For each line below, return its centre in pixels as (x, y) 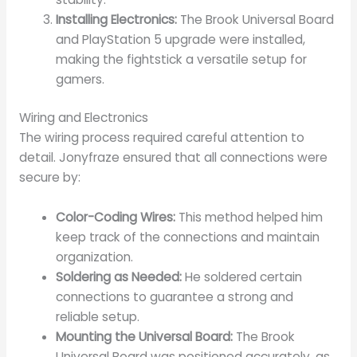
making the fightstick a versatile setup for (182, 60)
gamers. (80, 80)
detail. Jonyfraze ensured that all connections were (173, 158)
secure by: (49, 178)
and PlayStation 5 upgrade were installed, (181, 40)
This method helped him (249, 218)
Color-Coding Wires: (116, 218)
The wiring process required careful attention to (161, 138)
